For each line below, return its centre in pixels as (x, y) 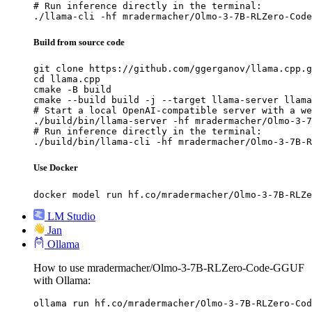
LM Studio (71, 216)
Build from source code (79, 42)
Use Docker (56, 168)
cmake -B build (72, 90)
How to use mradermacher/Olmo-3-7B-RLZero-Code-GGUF (169, 267)
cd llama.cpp (67, 79)
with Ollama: (62, 280)
